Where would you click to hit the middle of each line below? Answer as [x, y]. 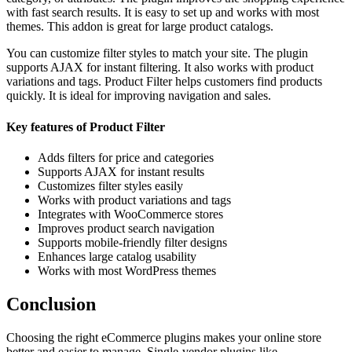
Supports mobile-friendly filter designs [132, 242]
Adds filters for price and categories [126, 158]
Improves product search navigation [126, 228]
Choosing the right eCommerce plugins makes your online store [164, 337]
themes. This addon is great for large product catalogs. [140, 27]
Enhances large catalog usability [117, 257]
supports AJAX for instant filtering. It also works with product [160, 68]
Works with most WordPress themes [127, 271]
